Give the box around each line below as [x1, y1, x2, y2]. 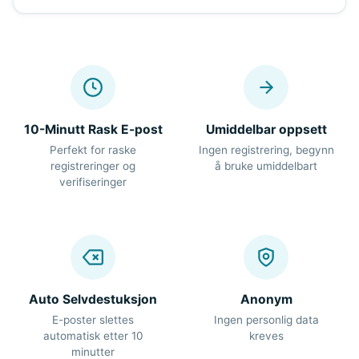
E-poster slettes [52, 313, 134, 326]
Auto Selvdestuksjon [29, 291, 157, 307]
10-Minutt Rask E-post [23, 121, 163, 137]
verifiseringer [59, 175, 127, 188]
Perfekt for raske [50, 143, 136, 156]
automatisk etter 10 [42, 329, 143, 342]
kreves [248, 329, 284, 342]
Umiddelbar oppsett [205, 121, 327, 137]
